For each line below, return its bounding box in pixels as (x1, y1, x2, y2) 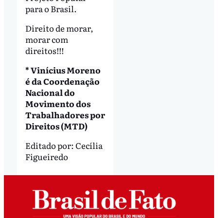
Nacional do (25, 86, 75, 99)
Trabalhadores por (25, 109, 105, 121)
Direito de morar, (25, 22, 93, 35)
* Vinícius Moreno (25, 64, 101, 76)
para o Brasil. (25, 2, 77, 15)
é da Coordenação (25, 75, 100, 88)
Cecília (75, 139, 103, 152)
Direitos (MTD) (25, 120, 88, 132)
